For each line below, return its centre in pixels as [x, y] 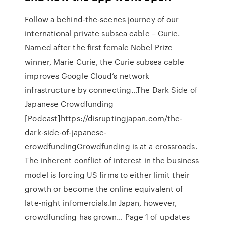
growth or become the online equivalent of [104, 189]
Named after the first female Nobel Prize [99, 47]
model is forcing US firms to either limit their [107, 175]
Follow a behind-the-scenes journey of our [102, 19]
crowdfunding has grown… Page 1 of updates [107, 217]
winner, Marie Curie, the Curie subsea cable [105, 62]
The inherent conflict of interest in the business [112, 160]
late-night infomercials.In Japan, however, [101, 203]
